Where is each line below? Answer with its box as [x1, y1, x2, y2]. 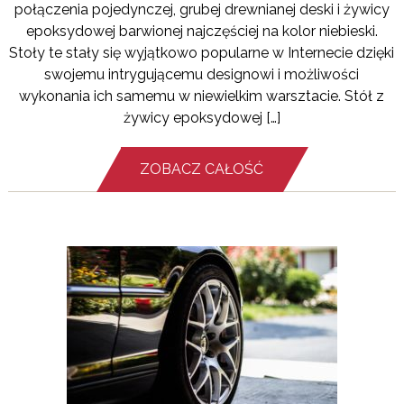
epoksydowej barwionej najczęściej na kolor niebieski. [25, 23, 378, 41]
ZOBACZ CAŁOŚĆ [140, 161, 264, 179]
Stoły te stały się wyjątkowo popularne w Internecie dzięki [9, 44, 395, 62]
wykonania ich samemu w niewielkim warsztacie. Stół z [19, 87, 385, 106]
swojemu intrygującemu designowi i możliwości [44, 66, 360, 84]
